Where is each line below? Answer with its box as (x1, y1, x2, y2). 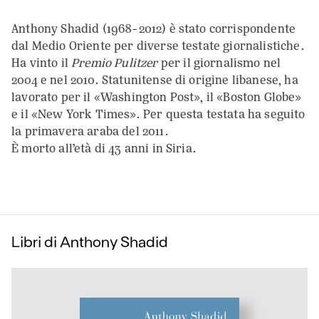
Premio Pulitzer (71, 54, 158, 72)
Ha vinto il (11, 54, 72, 72)
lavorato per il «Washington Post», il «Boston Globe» (11, 88, 302, 106)
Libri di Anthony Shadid (11, 232, 169, 251)
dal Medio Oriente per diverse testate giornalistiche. (11, 37, 305, 55)
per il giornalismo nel (157, 54, 281, 72)
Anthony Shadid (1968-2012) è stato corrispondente (11, 20, 296, 38)
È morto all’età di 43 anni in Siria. (11, 140, 197, 157)
